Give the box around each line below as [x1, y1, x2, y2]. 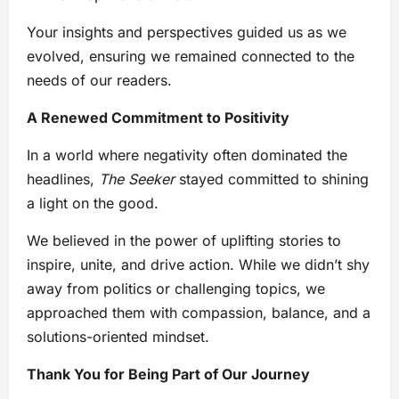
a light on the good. [27, 193, 159, 212]
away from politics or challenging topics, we [27, 279, 325, 297]
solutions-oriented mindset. [27, 327, 209, 346]
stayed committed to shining [175, 169, 369, 188]
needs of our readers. [27, 70, 172, 89]
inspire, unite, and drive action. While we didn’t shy [27, 255, 370, 273]
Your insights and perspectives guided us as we [27, 22, 346, 41]
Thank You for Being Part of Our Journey [27, 364, 310, 383]
